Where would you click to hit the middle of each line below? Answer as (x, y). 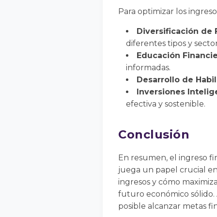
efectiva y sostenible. (166, 104)
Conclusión (154, 135)
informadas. (148, 68)
